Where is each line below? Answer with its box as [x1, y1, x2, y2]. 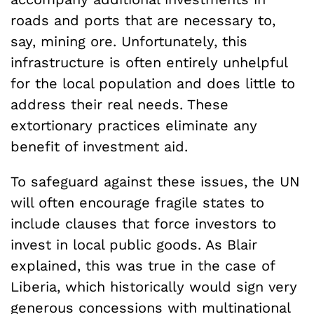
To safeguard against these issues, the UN [11, 172, 300, 190]
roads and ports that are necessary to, [11, 11, 275, 29]
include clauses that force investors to [11, 214, 276, 232]
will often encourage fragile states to [11, 193, 264, 211]
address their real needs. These [11, 95, 228, 113]
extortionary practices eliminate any [11, 116, 257, 134]
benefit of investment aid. [11, 137, 188, 155]
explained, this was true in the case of [11, 257, 275, 274]
